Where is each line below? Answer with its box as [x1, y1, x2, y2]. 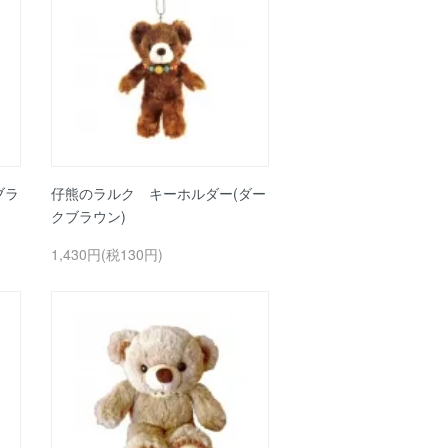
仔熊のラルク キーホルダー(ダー [51, 182, 266, 203]
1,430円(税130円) [51, 243, 163, 264]
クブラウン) [51, 205, 126, 226]
